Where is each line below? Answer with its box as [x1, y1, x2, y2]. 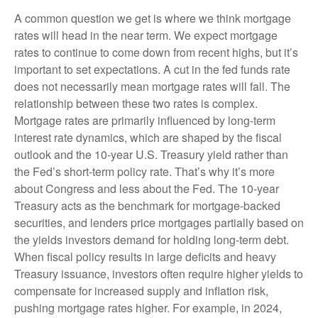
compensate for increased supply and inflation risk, [14, 282, 268, 299]
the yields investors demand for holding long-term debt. [14, 231, 289, 248]
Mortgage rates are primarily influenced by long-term [14, 111, 275, 128]
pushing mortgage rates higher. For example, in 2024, [14, 299, 282, 316]
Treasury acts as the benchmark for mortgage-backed [14, 197, 280, 214]
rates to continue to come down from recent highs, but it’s [14, 43, 298, 60]
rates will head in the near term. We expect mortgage [14, 26, 278, 43]
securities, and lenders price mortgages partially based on [14, 214, 304, 231]
